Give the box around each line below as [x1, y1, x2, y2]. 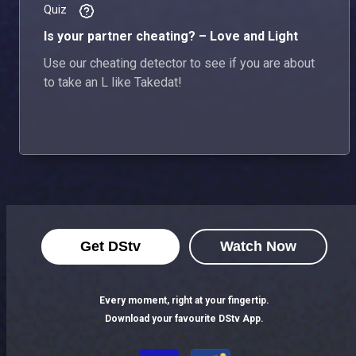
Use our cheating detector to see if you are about [44, 55, 315, 71]
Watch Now [220, 238, 296, 254]
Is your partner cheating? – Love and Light [44, 28, 298, 44]
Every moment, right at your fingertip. [99, 295, 269, 306]
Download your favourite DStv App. [105, 313, 264, 324]
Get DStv [80, 238, 141, 254]
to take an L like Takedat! [44, 74, 182, 90]
